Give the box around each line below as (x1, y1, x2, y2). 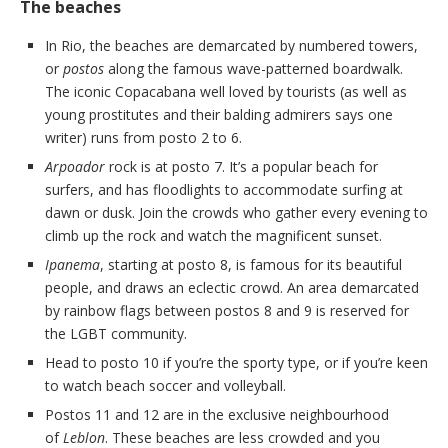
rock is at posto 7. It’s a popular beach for (105, 157, 378, 177)
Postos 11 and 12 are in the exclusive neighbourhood (45, 405, 389, 425)
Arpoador (45, 157, 105, 177)
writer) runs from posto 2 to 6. (45, 128, 242, 148)
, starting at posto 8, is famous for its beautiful (100, 255, 402, 275)
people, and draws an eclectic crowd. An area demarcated (45, 278, 419, 298)
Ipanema (45, 255, 100, 275)
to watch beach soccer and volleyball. (45, 376, 286, 396)
